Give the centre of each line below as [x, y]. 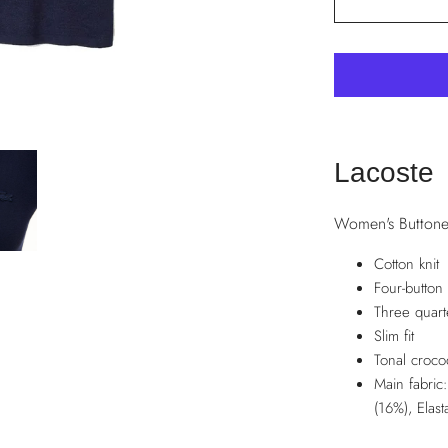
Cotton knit [406, 264]
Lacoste [384, 173]
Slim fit [394, 336]
